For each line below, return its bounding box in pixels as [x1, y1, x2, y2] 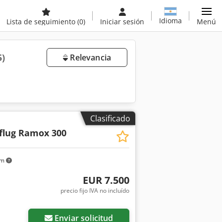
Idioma [159, 15, 182, 25]
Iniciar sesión [100, 17, 144, 26]
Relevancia [68, 52, 111, 63]
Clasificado [90, 112, 130, 124]
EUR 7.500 [82, 173, 129, 187]
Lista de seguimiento [6, 17, 77, 26]
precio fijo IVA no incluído [60, 186, 129, 195]
